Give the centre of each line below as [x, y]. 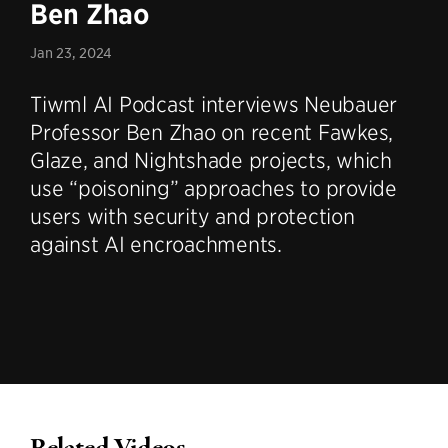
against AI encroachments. [156, 243]
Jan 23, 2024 [71, 52]
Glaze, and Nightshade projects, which [211, 159]
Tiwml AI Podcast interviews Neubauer [213, 103]
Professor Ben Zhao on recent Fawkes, [211, 131]
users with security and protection [192, 215]
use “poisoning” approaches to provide [213, 187]
